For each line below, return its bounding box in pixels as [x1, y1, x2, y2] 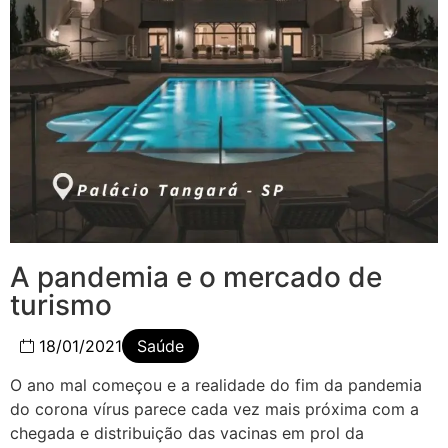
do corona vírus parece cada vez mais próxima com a [10, 398, 419, 419]
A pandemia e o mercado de [10, 259, 382, 294]
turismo [10, 287, 112, 322]
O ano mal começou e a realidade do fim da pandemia [10, 374, 422, 395]
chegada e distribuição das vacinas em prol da [10, 422, 364, 443]
